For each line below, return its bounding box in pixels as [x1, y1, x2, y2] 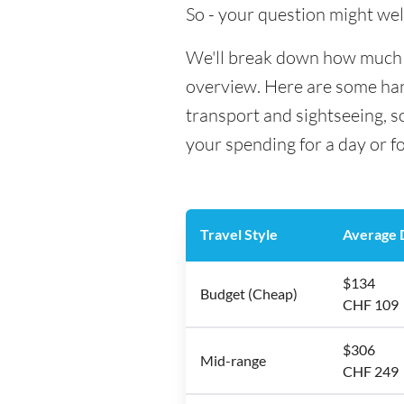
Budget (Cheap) [200, 285, 298, 302]
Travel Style [200, 225, 278, 243]
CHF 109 [343, 296, 399, 313]
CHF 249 [343, 363, 399, 380]
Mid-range [200, 352, 266, 369]
